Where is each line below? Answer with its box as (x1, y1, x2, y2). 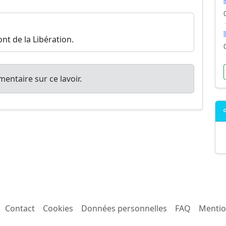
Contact (5, 202, 35, 214)
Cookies (43, 202, 73, 214)
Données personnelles (81, 202, 167, 214)
